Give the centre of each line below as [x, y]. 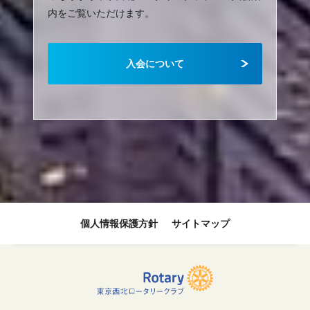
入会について [155, 63]
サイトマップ [200, 223]
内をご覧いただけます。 [101, 13]
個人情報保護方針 [119, 223]
